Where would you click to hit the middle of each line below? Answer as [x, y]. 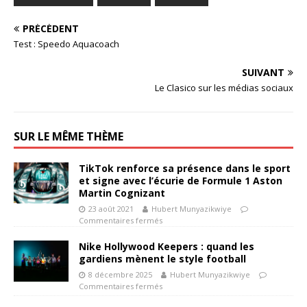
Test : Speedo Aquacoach [66, 44]
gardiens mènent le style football [162, 259]
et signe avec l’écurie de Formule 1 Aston [181, 181]
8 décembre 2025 [120, 274]
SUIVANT [263, 72]
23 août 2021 [111, 209]
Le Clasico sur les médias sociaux [224, 88]
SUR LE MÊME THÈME [69, 136]
